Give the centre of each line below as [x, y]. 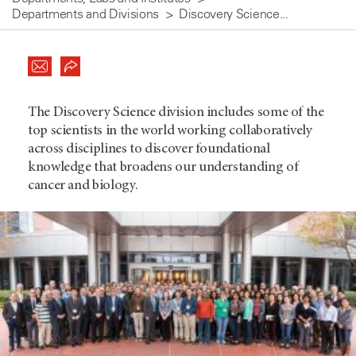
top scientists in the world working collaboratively [170, 131]
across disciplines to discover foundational [149, 149]
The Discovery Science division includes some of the [176, 113]
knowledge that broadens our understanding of [163, 168]
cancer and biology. [83, 186]
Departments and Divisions [85, 14]
